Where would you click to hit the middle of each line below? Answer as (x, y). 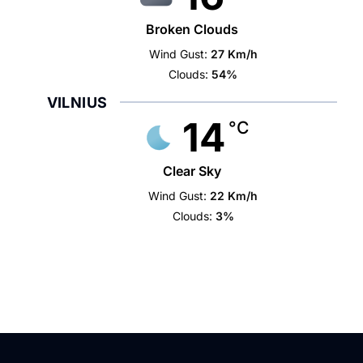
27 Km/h (234, 54)
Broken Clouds (192, 29)
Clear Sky (192, 171)
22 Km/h (234, 196)
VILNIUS (77, 102)
